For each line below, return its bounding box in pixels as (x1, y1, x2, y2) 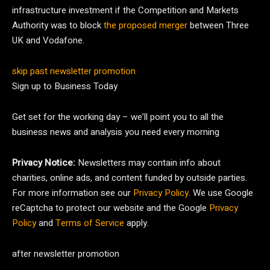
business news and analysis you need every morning (12, 125, 219, 139)
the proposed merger (104, 19, 187, 32)
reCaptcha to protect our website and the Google (12, 201, 209, 215)
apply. (124, 216, 149, 230)
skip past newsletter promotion (12, 64, 136, 78)
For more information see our (12, 186, 133, 199)
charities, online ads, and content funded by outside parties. (12, 171, 247, 184)
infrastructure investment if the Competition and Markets (12, 4, 239, 17)
